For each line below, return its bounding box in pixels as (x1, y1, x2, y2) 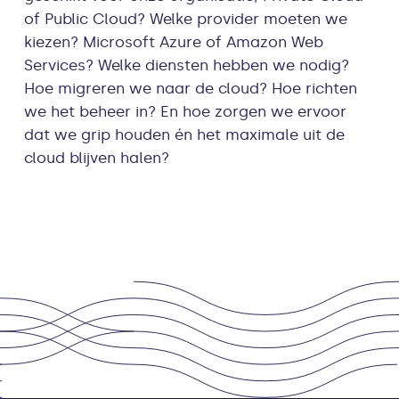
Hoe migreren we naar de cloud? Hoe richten (24, 79, 358, 98)
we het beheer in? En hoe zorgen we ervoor (24, 102, 347, 121)
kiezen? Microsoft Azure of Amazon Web (24, 33, 324, 52)
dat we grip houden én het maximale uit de (24, 126, 346, 144)
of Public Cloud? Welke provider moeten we (24, 10, 348, 28)
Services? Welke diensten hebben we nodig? (24, 56, 350, 75)
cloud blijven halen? (24, 149, 170, 167)
